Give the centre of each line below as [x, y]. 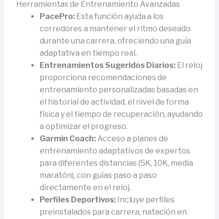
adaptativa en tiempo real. [88, 53]
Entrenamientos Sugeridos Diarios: [107, 65]
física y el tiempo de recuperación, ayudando [121, 114]
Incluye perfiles [145, 199]
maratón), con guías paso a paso [98, 175]
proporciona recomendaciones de [103, 77]
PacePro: [57, 16]
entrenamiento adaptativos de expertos [115, 151]
